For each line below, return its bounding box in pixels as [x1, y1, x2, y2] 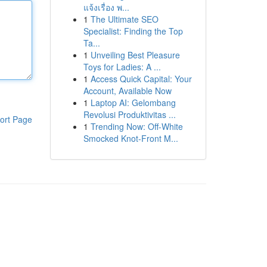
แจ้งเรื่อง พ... [83, 1, 129, 13]
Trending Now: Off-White [90, 120, 183, 132]
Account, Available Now [83, 85, 172, 97]
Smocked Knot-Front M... [83, 132, 178, 144]
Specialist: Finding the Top [83, 25, 183, 37]
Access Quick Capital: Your [90, 73, 192, 85]
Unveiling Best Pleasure [90, 49, 180, 61]
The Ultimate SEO [90, 13, 159, 25]
